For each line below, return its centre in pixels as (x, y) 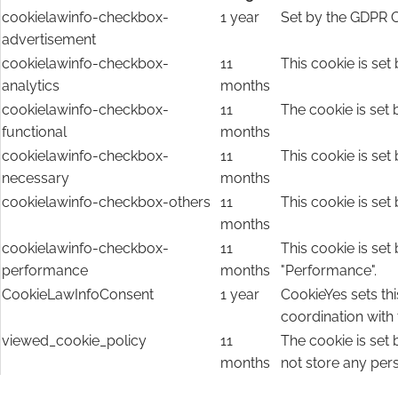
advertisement (49, 40)
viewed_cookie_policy (74, 341)
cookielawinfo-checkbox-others (106, 203)
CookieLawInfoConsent (78, 295)
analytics (31, 86)
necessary (36, 179)
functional (34, 132)
